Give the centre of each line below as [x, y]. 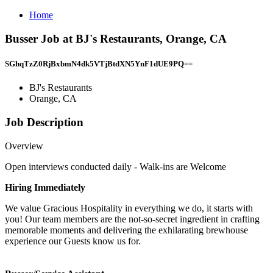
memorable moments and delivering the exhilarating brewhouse [126, 230]
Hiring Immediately [45, 187]
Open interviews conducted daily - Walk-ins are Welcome [115, 166]
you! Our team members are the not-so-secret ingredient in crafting [132, 219]
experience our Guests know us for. [73, 241]
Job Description [44, 122]
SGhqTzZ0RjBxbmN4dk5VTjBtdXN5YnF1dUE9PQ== [99, 63]
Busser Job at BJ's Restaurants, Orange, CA [116, 38]
